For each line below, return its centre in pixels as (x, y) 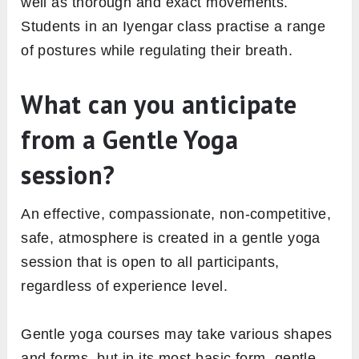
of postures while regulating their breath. (157, 50)
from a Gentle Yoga (130, 139)
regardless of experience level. (125, 286)
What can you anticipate (159, 104)
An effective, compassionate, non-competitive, (176, 214)
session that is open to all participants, (150, 262)
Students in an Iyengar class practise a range (173, 26)
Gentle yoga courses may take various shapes (177, 334)
